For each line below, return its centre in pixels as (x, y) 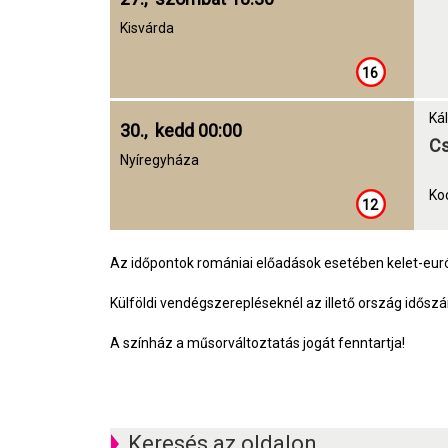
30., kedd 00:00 (181, 130)
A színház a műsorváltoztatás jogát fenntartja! (257, 343)
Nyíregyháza (159, 160)
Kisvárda (147, 28)
